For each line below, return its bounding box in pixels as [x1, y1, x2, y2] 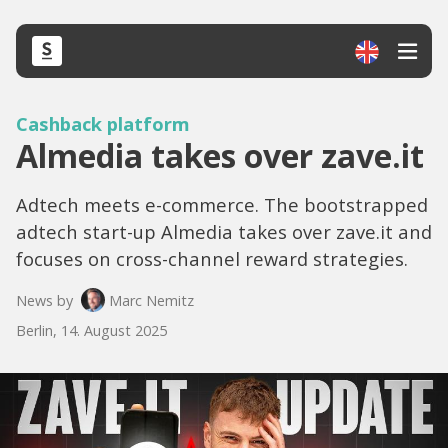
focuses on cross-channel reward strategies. [16, 246, 408, 271]
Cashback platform [16, 111, 190, 136]
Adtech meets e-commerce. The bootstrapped [16, 192, 428, 217]
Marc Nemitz [109, 290, 194, 310]
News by [16, 290, 73, 310]
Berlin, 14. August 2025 [16, 321, 167, 340]
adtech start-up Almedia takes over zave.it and [16, 219, 432, 244]
